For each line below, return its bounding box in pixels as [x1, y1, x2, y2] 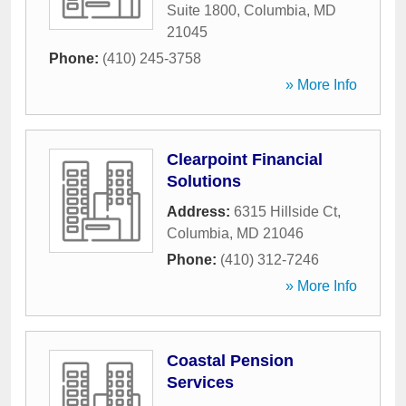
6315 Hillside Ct [234, 204, 337, 219]
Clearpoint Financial [167, 150, 323, 169]
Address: [167, 204, 234, 219]
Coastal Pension [167, 352, 294, 370]
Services [167, 373, 234, 391]
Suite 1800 [167, 3, 237, 18]
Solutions [167, 172, 241, 190]
